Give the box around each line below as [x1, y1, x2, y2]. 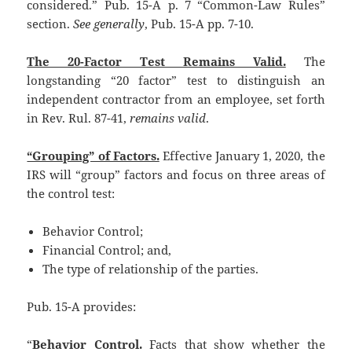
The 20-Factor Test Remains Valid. [27, 53, 286, 69]
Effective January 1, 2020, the [159, 147, 325, 163]
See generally [73, 15, 145, 31]
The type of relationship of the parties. [42, 260, 259, 277]
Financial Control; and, [42, 241, 172, 258]
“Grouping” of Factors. [27, 147, 159, 163]
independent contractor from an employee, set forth [27, 90, 325, 107]
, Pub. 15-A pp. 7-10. [145, 15, 255, 31]
